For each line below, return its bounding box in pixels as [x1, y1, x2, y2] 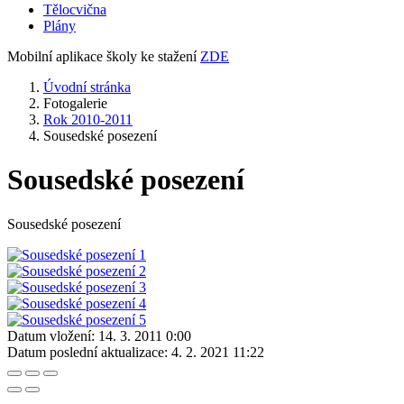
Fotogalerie [43, 96, 107, 111]
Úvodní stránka [43, 79, 131, 95]
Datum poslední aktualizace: [7, 344, 168, 360]
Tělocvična [43, 2, 106, 17]
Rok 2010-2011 [43, 112, 133, 127]
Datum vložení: [7, 327, 95, 344]
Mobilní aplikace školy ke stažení [7, 49, 200, 64]
